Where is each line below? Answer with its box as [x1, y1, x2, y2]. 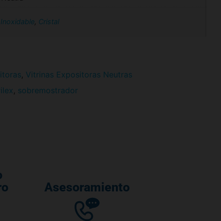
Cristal [38, 17, 59, 26]
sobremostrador [18, 85, 78, 96]
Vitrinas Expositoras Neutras [26, 70, 132, 80]
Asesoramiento [44, 180, 130, 194]
